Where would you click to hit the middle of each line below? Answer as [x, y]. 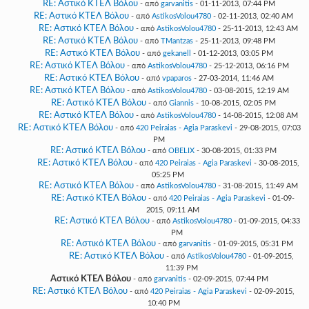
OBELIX [181, 151]
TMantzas [177, 41]
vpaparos [177, 78]
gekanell [177, 53]
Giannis [181, 103]
